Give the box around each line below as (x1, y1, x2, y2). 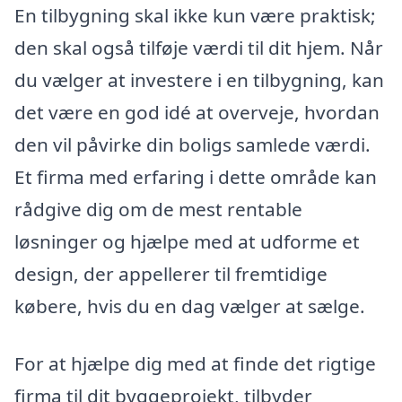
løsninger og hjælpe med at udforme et (14, 229, 360, 255)
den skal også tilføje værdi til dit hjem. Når (14, 35, 383, 61)
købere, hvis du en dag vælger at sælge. (14, 293, 365, 319)
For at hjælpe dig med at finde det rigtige (14, 350, 376, 376)
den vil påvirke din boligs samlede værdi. (14, 132, 371, 158)
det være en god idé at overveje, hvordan (14, 100, 380, 126)
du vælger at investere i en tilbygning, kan (14, 67, 384, 93)
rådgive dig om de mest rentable (14, 197, 302, 223)
